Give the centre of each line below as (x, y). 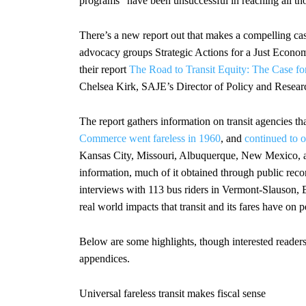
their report (103, 70)
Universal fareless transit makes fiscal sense (172, 294)
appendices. (105, 259)
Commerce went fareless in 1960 (150, 139)
